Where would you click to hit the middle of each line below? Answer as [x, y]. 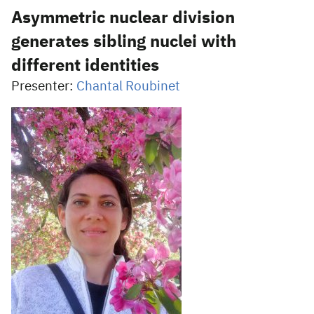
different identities [85, 66]
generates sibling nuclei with [124, 42]
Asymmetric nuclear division [123, 18]
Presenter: [44, 87]
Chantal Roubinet [128, 87]
